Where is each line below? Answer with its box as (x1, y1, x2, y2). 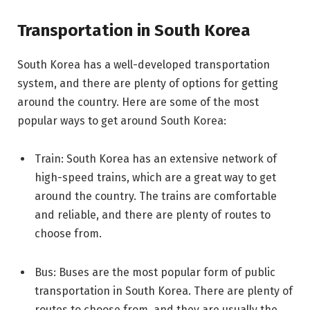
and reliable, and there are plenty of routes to (35, 208, 271, 222)
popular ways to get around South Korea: (17, 113, 226, 127)
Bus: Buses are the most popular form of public (35, 266, 275, 280)
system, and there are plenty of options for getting (17, 76, 278, 90)
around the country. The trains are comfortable (35, 190, 277, 203)
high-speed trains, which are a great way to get (35, 171, 276, 185)
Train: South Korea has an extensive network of (35, 152, 277, 166)
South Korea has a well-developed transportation (17, 57, 270, 71)
